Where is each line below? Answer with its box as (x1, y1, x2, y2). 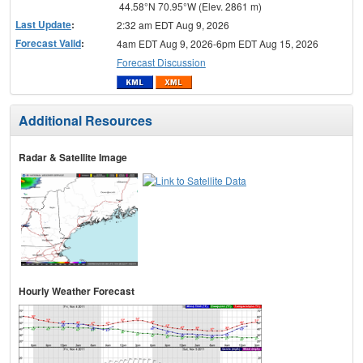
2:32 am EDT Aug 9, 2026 (116, 17, 229, 32)
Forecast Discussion (116, 54, 206, 69)
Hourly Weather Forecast (19, 284, 135, 299)
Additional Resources (19, 111, 152, 130)
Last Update (15, 16, 71, 32)
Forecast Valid (15, 35, 81, 50)
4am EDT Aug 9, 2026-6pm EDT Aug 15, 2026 (116, 36, 318, 50)
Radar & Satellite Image (19, 150, 127, 165)
